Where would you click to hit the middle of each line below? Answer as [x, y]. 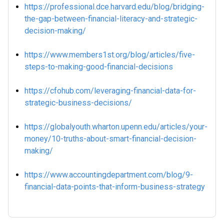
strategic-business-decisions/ [78, 103]
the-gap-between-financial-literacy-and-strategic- [111, 19]
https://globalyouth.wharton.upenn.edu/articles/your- [116, 127]
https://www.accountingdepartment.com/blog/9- [109, 175]
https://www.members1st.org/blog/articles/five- [110, 55]
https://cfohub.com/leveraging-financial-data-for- [110, 91]
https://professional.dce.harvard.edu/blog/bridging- [114, 7]
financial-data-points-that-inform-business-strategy [115, 187]
